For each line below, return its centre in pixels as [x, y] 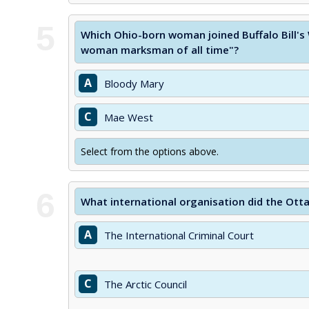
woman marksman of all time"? [160, 50]
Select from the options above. [150, 151]
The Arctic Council [146, 284]
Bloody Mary [134, 83]
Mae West [129, 117]
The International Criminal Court [179, 235]
